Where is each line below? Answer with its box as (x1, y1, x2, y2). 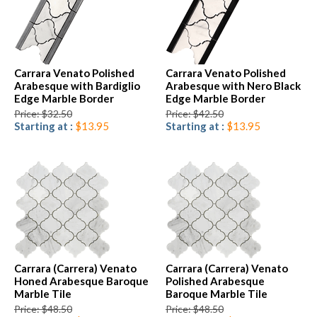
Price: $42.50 (166, 108, 224, 120)
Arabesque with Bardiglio (14, 79, 140, 93)
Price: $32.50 (14, 108, 72, 120)
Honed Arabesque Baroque (14, 275, 149, 288)
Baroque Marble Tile (166, 287, 267, 301)
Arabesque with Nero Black (166, 79, 301, 93)
